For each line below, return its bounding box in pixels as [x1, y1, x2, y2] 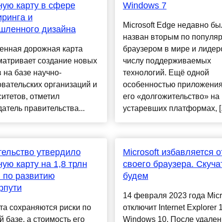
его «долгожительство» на [122, 92, 220, 101]
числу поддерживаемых [122, 56, 211, 65]
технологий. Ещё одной [122, 68, 209, 77]
